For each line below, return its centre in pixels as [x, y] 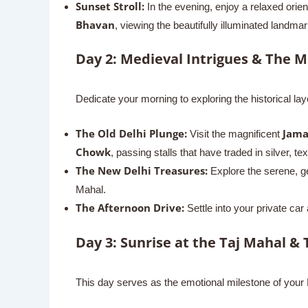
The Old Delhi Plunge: [131, 133]
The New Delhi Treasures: [141, 170]
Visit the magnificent [234, 134]
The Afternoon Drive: [130, 208]
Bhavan [95, 24]
